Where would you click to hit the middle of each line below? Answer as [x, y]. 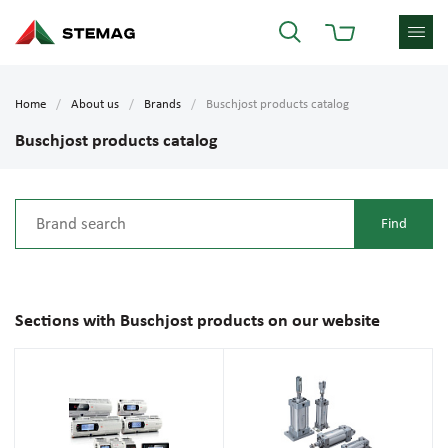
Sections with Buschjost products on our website [197, 321]
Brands [162, 104]
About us [95, 104]
